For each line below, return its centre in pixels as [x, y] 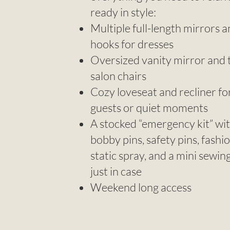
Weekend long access [141, 187]
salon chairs [118, 76]
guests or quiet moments [149, 108]
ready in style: [123, 12]
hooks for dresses [132, 44]
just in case [116, 171]
